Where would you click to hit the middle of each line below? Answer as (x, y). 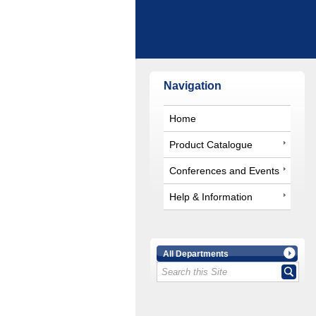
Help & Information (211, 196)
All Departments (196, 253)
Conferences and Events (224, 170)
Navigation (193, 85)
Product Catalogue (211, 144)
